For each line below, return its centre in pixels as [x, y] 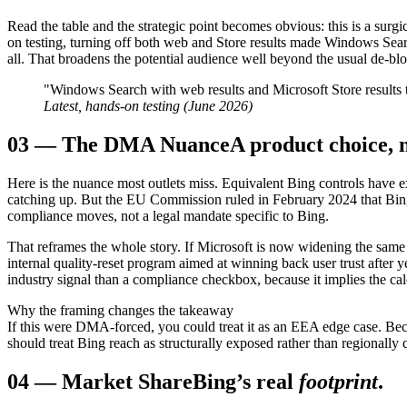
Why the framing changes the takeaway [120, 310]
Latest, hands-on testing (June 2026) [148, 106]
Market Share [127, 381]
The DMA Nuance [146, 145]
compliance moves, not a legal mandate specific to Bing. [168, 215]
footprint [338, 381]
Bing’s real [243, 381]
